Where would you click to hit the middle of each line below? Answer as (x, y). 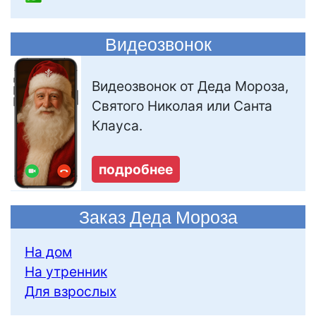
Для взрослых (71, 291)
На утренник (66, 271)
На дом (48, 251)
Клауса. (117, 126)
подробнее (136, 170)
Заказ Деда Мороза (158, 217)
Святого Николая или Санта (182, 106)
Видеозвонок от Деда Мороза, (190, 86)
